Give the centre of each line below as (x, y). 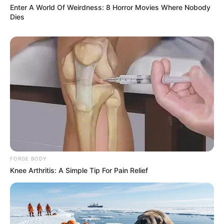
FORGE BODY (28, 159)
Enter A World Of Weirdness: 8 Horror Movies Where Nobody (110, 7)
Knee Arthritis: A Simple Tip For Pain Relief (79, 170)
